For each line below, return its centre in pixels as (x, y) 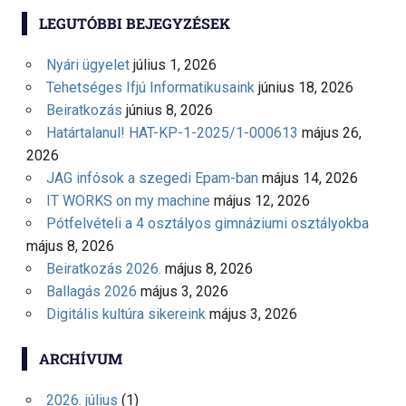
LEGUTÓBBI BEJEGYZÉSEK (134, 24)
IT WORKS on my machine (128, 201)
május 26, (331, 133)
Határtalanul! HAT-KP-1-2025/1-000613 (172, 133)
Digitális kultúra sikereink (126, 314)
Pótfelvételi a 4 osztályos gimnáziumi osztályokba (207, 224)
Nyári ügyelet (87, 65)
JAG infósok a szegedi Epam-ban (152, 179)
